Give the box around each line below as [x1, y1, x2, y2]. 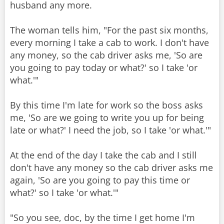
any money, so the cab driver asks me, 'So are [10, 49, 202, 61]
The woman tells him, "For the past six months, [10, 24, 208, 36]
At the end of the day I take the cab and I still [10, 149, 197, 161]
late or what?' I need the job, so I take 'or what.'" [10, 124, 211, 136]
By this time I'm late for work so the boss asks [10, 99, 203, 111]
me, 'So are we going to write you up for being [10, 111, 204, 124]
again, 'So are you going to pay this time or [10, 174, 190, 186]
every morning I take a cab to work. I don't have [10, 36, 209, 49]
